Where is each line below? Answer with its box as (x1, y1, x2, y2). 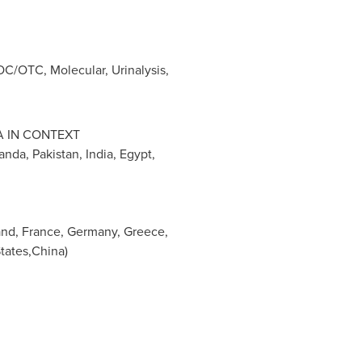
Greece (123, 222, 165, 241)
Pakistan (32, 145, 79, 163)
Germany (66, 222, 117, 241)
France (21, 222, 61, 241)
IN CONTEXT (3, 125, 80, 144)
